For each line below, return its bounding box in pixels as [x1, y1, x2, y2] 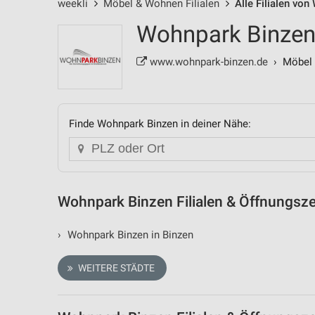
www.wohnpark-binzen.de [147, 56, 268, 68]
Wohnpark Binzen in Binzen [64, 228, 193, 241]
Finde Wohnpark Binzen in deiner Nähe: [69, 117, 251, 130]
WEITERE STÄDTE [75, 262, 155, 274]
